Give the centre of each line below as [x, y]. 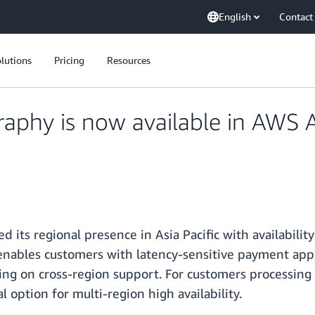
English [235, 17]
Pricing [69, 60]
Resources [129, 60]
